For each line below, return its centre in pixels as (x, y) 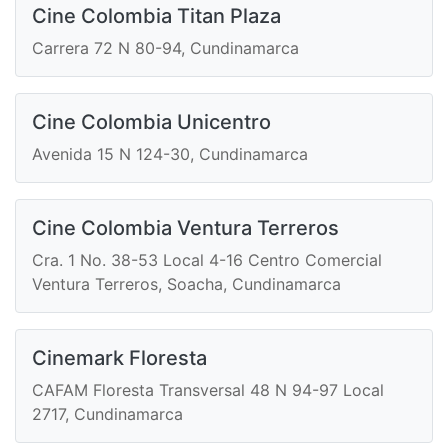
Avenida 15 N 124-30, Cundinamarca (170, 154)
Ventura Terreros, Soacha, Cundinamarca (186, 284)
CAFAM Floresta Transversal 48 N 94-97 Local (208, 390)
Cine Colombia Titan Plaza (156, 16)
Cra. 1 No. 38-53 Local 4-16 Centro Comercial (207, 260)
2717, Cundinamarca (107, 414)
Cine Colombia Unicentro (151, 122)
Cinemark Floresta (119, 358)
